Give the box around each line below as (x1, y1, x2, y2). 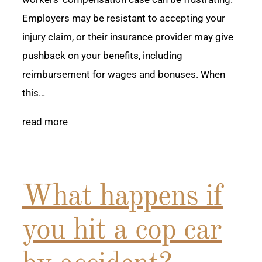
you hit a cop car (22, 216, 222, 246)
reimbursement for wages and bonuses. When (22, 68, 225, 81)
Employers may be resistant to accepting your (22, 12, 225, 25)
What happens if (22, 182, 223, 212)
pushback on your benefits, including (22, 50, 182, 62)
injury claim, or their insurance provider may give (22, 31, 233, 43)
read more (22, 116, 68, 128)
